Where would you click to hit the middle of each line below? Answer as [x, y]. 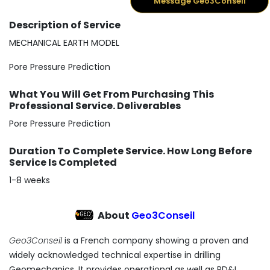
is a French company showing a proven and [155, 241]
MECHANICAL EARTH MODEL [64, 43]
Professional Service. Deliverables [95, 106]
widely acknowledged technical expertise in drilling [115, 255]
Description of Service [65, 25]
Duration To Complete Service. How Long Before [130, 151]
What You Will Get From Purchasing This [111, 95]
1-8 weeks [30, 181]
